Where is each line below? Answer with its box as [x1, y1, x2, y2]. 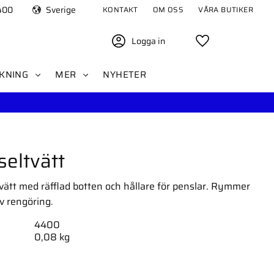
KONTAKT [102, 4, 138, 15]
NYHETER [103, 67, 147, 82]
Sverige [45, 3, 76, 17]
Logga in [131, 34, 165, 48]
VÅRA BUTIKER [198, 4, 253, 15]
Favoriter [215, 37, 251, 50]
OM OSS [152, 4, 184, 15]
